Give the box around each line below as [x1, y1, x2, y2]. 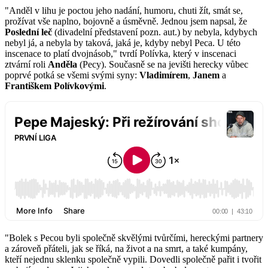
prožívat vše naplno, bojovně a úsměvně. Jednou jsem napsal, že [5, 16, 247, 27]
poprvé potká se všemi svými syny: [5, 70, 139, 81]
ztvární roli [5, 59, 48, 70]
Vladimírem [139, 70, 188, 81]
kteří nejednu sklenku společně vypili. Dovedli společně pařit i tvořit [5, 254, 261, 265]
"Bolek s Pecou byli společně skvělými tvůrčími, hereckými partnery [5, 233, 263, 243]
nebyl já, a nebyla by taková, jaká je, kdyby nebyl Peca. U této [5, 38, 240, 48]
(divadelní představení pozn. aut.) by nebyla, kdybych [52, 27, 257, 38]
